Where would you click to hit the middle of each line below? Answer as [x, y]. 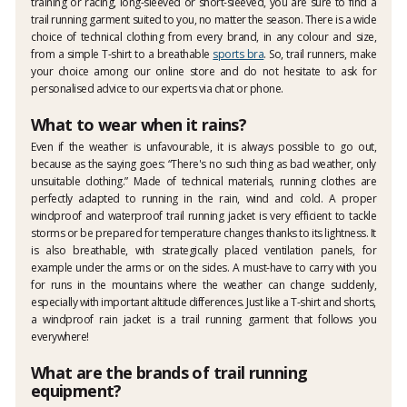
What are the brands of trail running [169, 373]
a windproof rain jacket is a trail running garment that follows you [203, 320]
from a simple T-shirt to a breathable [122, 55]
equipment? [76, 391]
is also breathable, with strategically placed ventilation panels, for [203, 251]
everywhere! [60, 337]
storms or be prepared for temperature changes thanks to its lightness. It [203, 233]
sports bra [238, 55]
